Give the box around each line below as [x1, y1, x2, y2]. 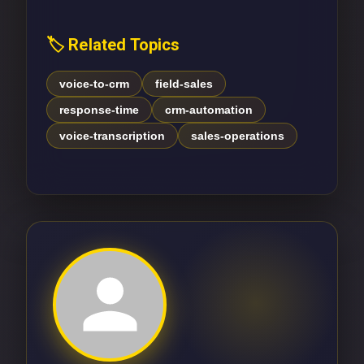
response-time [59, 102, 139, 116]
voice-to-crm [59, 76, 129, 90]
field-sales [155, 76, 213, 90]
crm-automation [165, 102, 253, 116]
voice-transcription [59, 128, 165, 142]
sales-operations [191, 128, 284, 142]
